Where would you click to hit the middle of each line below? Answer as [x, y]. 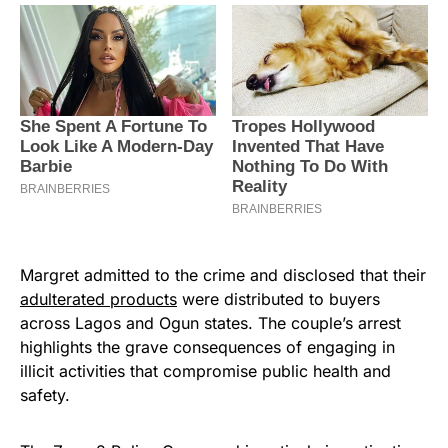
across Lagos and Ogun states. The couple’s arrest [210, 322]
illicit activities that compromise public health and [205, 370]
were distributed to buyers [278, 298]
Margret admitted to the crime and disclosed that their [223, 274]
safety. [45, 394]
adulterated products [98, 298]
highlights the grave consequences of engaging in [207, 346]
